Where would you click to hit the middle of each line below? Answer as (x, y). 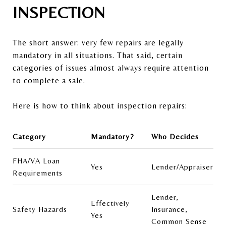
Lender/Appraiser (182, 166)
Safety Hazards (40, 209)
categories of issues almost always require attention (111, 68)
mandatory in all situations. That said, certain (98, 55)
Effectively (110, 203)
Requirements (38, 173)
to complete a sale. (49, 80)
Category (29, 136)
